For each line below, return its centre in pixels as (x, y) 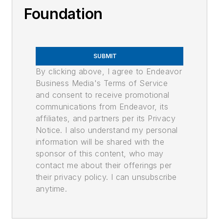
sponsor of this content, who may (100, 153)
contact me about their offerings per (104, 165)
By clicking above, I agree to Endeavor (109, 71)
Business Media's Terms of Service (102, 83)
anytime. (52, 188)
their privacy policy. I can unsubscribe (106, 177)
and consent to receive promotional (103, 95)
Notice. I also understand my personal (107, 130)
